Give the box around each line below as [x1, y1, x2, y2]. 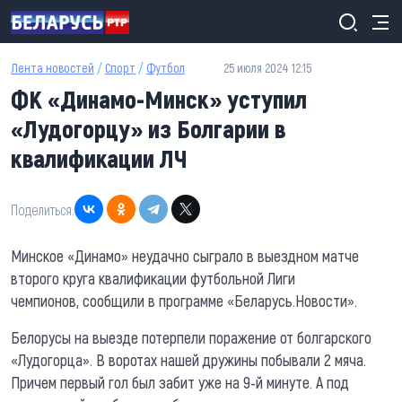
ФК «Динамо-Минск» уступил [11, 83, 307, 114]
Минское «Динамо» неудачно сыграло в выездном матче [11, 246, 359, 266]
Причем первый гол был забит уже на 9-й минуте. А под [11, 372, 349, 392]
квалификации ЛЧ [11, 143, 188, 173]
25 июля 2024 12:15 [223, 60, 311, 75]
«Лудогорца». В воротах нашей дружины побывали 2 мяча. [11, 350, 366, 370]
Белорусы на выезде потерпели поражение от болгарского [11, 328, 371, 347]
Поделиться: [11, 200, 74, 218]
